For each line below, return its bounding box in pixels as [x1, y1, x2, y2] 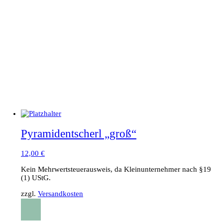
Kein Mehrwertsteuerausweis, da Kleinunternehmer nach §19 [20, 165, 211, 174]
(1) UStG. [20, 174, 51, 182]
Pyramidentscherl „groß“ [20, 127, 136, 140]
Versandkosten [37, 190, 83, 198]
